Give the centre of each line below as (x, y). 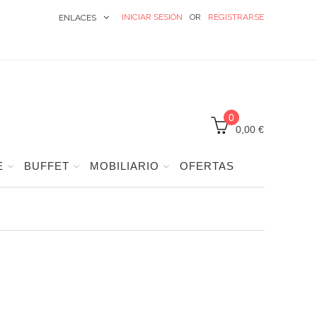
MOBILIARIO (124, 166)
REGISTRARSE (236, 17)
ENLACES (78, 18)
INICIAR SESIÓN (152, 17)
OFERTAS (207, 166)
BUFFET (46, 166)
